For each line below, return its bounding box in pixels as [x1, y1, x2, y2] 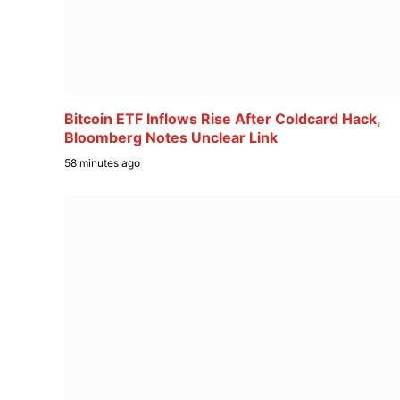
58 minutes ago [64, 156, 140, 171]
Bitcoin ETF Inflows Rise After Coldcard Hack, [64, 110, 380, 129]
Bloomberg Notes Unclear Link [64, 129, 278, 147]
